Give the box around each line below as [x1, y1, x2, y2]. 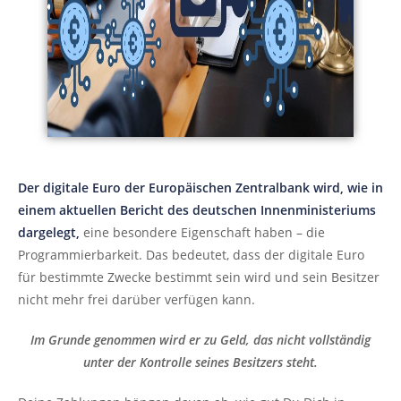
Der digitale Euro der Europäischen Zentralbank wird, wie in [18, 179, 383, 196]
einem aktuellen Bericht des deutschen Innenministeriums [18, 201, 376, 218]
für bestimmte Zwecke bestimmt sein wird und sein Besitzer [18, 269, 380, 286]
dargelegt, [18, 224, 80, 241]
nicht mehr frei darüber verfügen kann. [18, 291, 255, 308]
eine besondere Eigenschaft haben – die [80, 224, 325, 241]
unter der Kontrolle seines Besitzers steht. [83, 354, 318, 371]
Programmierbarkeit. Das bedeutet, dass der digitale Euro [18, 246, 364, 263]
